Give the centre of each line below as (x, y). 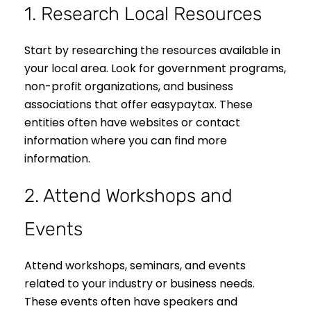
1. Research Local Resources (143, 14)
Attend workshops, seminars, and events (135, 266)
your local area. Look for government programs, (155, 68)
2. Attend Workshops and (128, 195)
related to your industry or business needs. (140, 284)
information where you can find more (126, 140)
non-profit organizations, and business (129, 86)
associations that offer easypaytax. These (138, 104)
